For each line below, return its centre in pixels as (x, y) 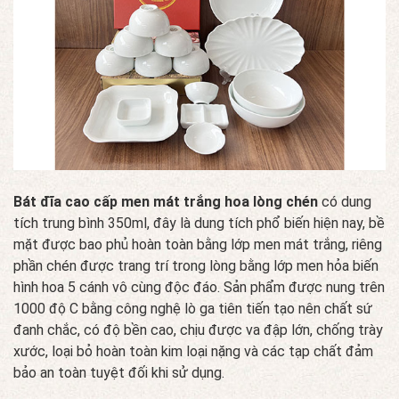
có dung (346, 201)
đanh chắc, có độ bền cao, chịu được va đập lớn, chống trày (198, 330)
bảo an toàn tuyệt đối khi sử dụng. (119, 372)
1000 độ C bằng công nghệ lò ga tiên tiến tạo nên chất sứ (193, 308)
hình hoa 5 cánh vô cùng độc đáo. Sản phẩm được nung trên (199, 287)
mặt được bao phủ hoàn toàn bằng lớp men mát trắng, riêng (198, 244)
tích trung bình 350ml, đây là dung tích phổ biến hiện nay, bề (199, 223)
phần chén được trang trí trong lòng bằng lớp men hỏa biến (196, 265)
